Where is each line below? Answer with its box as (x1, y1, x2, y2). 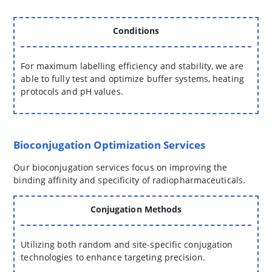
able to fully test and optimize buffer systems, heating (21, 73, 244, 85)
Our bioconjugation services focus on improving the (13, 161, 228, 174)
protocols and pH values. (21, 86, 123, 98)
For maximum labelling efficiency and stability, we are (21, 60, 243, 72)
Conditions (113, 25, 159, 37)
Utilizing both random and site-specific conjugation (21, 239, 233, 251)
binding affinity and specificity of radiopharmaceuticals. (13, 174, 246, 186)
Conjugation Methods (90, 203, 182, 216)
